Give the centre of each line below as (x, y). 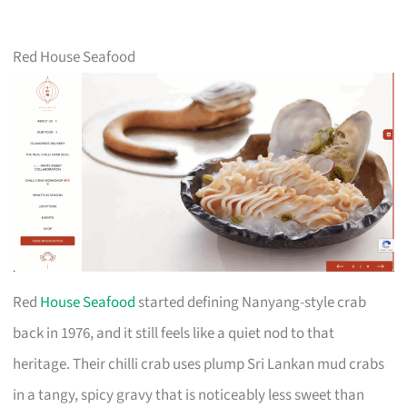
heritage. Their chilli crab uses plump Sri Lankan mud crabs (199, 364)
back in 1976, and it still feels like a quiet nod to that (174, 333)
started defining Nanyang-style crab (251, 302)
